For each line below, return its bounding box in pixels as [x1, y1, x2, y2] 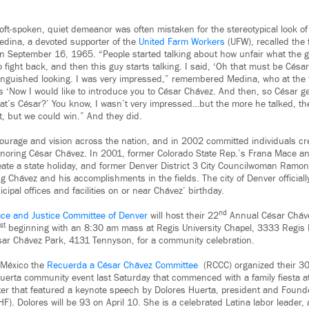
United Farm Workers [139, 36, 225, 49]
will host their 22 [150, 210, 219, 223]
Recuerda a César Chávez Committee [47, 259, 201, 272]
